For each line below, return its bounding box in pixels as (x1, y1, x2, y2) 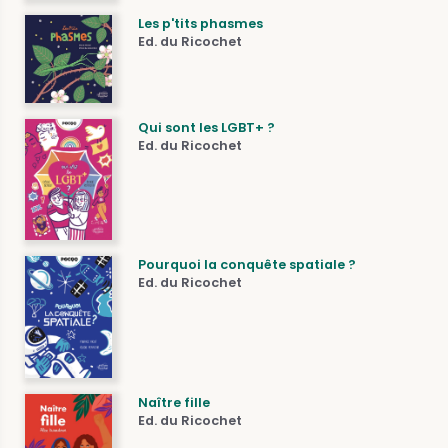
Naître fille (138, 393, 211, 411)
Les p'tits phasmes (138, 14, 264, 32)
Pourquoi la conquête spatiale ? (138, 255, 357, 273)
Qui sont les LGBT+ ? (138, 118, 276, 136)
